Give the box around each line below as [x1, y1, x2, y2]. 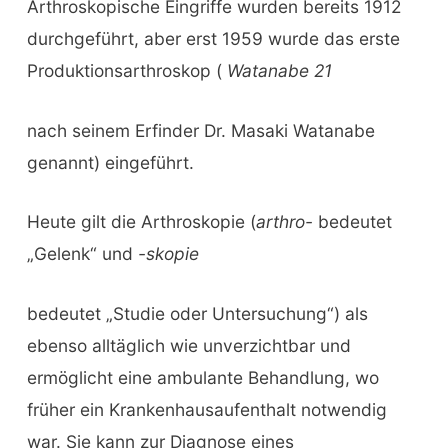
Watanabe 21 [226, 59, 332, 81]
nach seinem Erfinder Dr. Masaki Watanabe [26, 119, 375, 141]
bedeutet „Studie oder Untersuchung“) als [26, 303, 368, 325]
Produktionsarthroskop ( [26, 59, 227, 81]
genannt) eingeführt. [26, 151, 194, 173]
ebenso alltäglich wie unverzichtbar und [26, 335, 351, 357]
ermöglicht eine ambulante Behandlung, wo [26, 367, 379, 389]
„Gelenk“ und [26, 243, 138, 265]
